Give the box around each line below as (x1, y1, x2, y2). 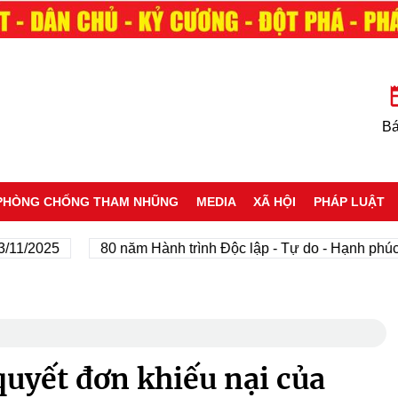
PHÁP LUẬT (314, 194, 386, 209)
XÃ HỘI (253, 194, 297, 209)
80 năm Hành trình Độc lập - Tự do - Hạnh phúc (58, 240, 358, 256)
